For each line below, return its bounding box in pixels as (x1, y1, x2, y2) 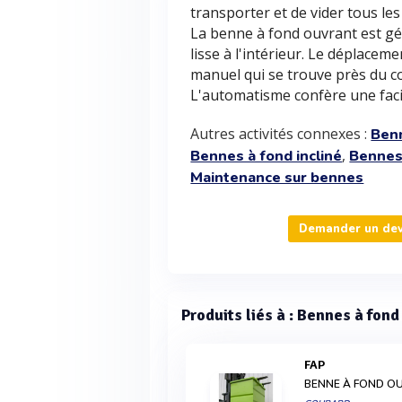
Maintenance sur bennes (190, 168, 364, 188)
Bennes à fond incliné (190, 146, 343, 166)
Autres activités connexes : (190, 124, 371, 144)
